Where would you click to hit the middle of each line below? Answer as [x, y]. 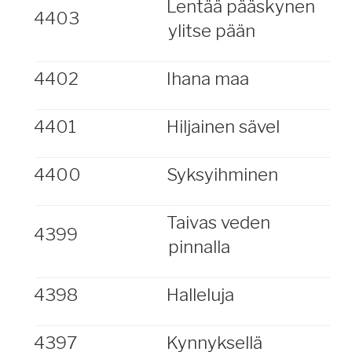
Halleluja [200, 295]
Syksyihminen [222, 174]
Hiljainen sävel [223, 126]
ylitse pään [211, 31]
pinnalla [199, 247]
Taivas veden [218, 222]
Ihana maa [207, 79]
